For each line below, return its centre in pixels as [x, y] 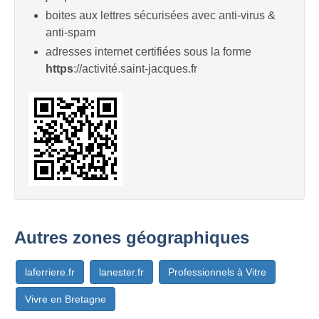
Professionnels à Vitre [217, 272]
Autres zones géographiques [132, 238]
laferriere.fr [50, 272]
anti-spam [70, 32]
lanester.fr [121, 272]
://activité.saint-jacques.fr [135, 69]
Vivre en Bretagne [66, 299]
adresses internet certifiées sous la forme [148, 52]
